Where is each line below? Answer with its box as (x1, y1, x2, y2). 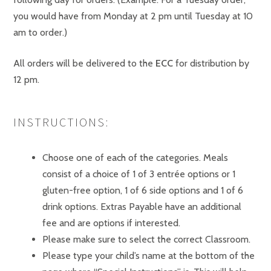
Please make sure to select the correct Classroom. (42, 233, 250, 245)
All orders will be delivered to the (13, 57, 155, 69)
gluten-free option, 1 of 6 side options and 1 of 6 (42, 184, 243, 196)
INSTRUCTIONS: (13, 114, 109, 129)
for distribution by (173, 57, 249, 69)
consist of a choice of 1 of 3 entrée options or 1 (42, 168, 235, 180)
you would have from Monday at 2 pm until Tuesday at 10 (13, 10, 253, 22)
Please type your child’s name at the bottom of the (42, 250, 255, 261)
